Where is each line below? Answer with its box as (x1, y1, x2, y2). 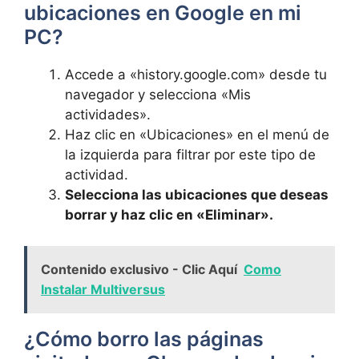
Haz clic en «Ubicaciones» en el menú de (65, 127, 329, 143)
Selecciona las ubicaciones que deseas (65, 187, 329, 203)
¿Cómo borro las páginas (24, 326, 264, 351)
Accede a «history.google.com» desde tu (65, 67, 327, 83)
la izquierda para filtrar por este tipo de (65, 147, 316, 163)
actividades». (65, 107, 151, 123)
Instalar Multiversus (41, 280, 165, 297)
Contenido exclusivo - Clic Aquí (41, 260, 237, 277)
